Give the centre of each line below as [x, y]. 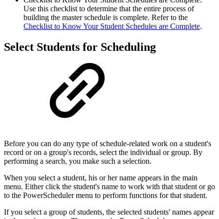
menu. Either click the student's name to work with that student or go [109, 187]
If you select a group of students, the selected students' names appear [109, 212]
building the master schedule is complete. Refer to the [106, 17]
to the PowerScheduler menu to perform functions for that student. [106, 196]
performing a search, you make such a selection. [78, 161]
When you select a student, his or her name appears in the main [101, 178]
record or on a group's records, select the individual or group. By [103, 153]
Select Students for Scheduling [80, 47]
